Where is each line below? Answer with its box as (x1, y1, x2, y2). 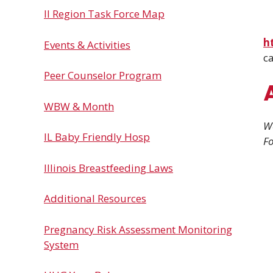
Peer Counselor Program (44, 68, 161, 82)
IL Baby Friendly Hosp (44, 130, 150, 144)
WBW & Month (44, 99, 114, 113)
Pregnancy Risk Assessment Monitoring (44, 222, 232, 236)
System (44, 237, 79, 252)
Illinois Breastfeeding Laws (44, 160, 173, 175)
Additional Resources (44, 191, 146, 205)
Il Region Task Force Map (44, 7, 165, 21)
